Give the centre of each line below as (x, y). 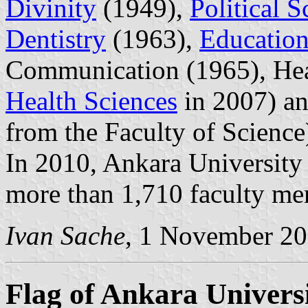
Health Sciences (91, 100)
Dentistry (56, 38)
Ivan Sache (65, 235)
